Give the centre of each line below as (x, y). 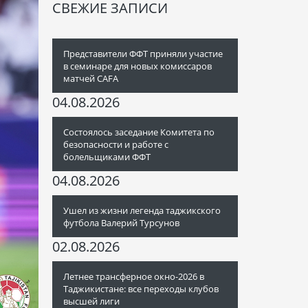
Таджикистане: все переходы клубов (141, 289)
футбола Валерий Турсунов (121, 223)
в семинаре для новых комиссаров (137, 66)
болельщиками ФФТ (107, 157)
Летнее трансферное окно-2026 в (134, 276)
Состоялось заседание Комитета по (139, 132)
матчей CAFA (91, 78)
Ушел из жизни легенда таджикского (142, 210)
